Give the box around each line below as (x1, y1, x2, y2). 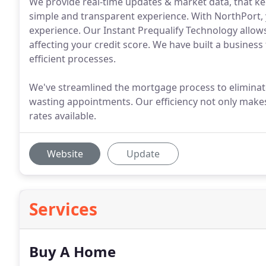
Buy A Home (29, 242, 116, 261)
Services (29, 198, 97, 220)
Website (46, 147, 83, 160)
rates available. (29, 109, 96, 122)
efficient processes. (29, 52, 116, 65)
